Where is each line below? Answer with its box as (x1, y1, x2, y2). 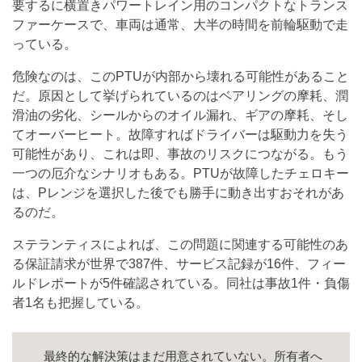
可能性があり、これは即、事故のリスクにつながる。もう (12, 147, 348, 162)
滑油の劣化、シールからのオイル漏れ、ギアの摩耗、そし (12, 108, 348, 123)
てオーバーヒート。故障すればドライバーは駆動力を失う (12, 128, 348, 142)
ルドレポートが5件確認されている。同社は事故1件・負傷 (12, 276, 350, 291)
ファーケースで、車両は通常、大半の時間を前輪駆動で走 (12, 18, 348, 32)
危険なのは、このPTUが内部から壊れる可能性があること (12, 69, 349, 84)
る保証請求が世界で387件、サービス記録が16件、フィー (12, 257, 346, 271)
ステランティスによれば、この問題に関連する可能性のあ (12, 238, 348, 252)
